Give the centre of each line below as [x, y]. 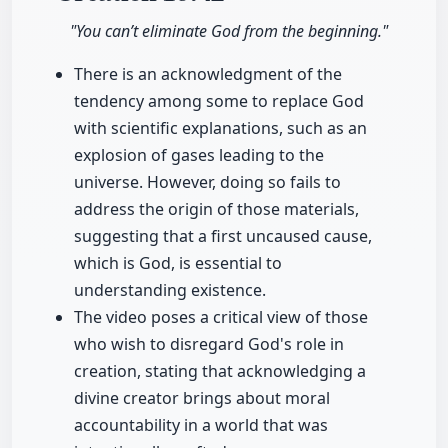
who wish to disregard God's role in [209, 344]
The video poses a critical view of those [221, 317]
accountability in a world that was [201, 425]
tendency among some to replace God [219, 101]
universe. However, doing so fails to [207, 182]
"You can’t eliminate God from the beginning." [229, 31]
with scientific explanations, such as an [220, 128]
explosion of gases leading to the [199, 155]
